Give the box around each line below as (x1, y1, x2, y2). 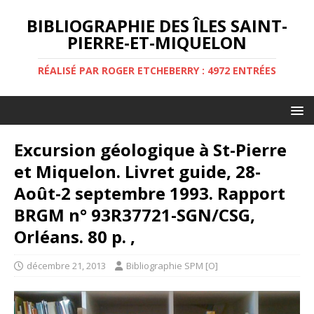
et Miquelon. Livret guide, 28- (14, 160, 261, 183)
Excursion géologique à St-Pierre (14, 138, 287, 161)
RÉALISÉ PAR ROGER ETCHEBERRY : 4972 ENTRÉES (38, 64, 276, 77)
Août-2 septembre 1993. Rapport (14, 182, 285, 205)
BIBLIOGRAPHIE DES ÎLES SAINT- (27, 14, 287, 37)
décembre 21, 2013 (27, 259, 106, 272)
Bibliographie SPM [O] (126, 259, 218, 272)
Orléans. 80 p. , (14, 225, 135, 248)
